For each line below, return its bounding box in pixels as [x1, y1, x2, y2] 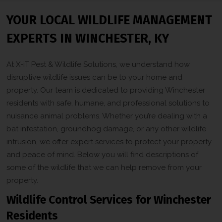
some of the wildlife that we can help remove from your [6, 163, 202, 172]
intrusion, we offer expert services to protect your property [6, 137, 212, 146]
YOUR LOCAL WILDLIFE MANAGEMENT [6, 12, 213, 28]
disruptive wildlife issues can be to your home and [6, 72, 183, 82]
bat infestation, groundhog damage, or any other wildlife [6, 124, 207, 133]
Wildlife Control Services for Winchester [6, 192, 212, 207]
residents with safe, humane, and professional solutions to [6, 98, 210, 108]
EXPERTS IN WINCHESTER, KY [6, 31, 169, 46]
